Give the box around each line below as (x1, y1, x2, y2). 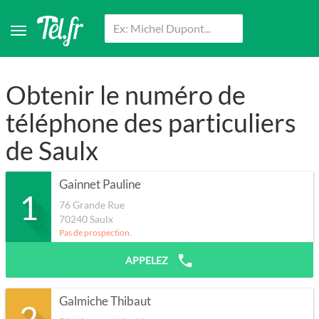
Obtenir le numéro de (6, 79, 246, 111)
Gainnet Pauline (59, 177, 141, 192)
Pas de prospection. (59, 227, 132, 239)
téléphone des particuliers (6, 107, 296, 139)
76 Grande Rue (59, 199, 125, 211)
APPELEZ (125, 254, 170, 267)
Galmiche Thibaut (59, 294, 151, 309)
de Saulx (6, 135, 98, 167)
